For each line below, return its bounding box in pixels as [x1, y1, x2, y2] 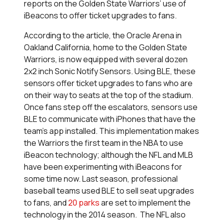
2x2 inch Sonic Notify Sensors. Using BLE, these [24, 66, 196, 77]
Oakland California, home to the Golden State [24, 42, 187, 53]
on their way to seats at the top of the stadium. [24, 90, 193, 101]
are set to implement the [100, 197, 191, 209]
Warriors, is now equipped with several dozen [24, 54, 188, 65]
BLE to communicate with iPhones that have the [24, 113, 196, 125]
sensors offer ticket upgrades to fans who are [24, 78, 193, 89]
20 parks [68, 197, 100, 209]
